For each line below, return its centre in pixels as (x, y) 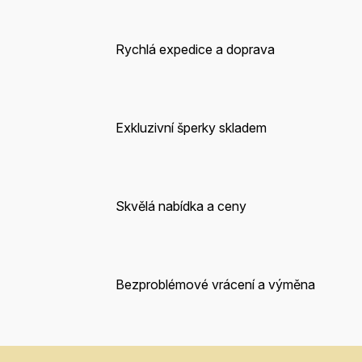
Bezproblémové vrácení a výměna (215, 285)
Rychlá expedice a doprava (195, 50)
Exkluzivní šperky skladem (191, 128)
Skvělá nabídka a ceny (181, 206)
